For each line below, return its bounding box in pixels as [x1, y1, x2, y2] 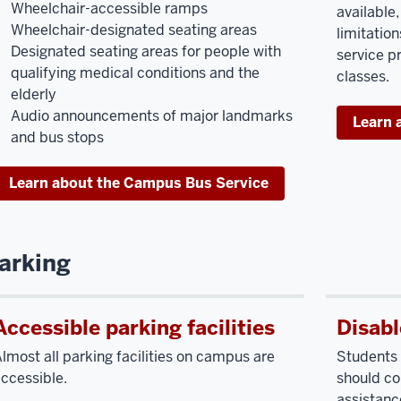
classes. [337, 66, 389, 86]
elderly [11, 84, 56, 104]
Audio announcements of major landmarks [11, 106, 293, 125]
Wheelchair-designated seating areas [11, 20, 257, 39]
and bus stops [11, 127, 104, 147]
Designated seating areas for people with [11, 41, 281, 61]
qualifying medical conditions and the [11, 63, 260, 82]
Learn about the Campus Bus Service [9, 173, 269, 192]
